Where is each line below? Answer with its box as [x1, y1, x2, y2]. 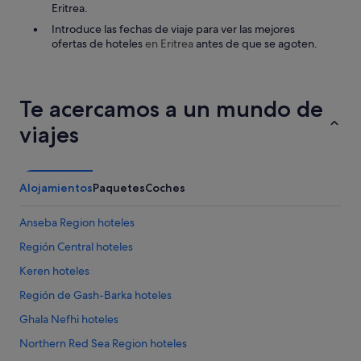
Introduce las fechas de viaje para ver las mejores [52, 22, 295, 36]
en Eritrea [145, 36, 193, 51]
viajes [19, 121, 79, 148]
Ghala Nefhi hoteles [19, 312, 118, 326]
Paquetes [93, 180, 145, 195]
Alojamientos [19, 180, 93, 195]
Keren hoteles [19, 263, 89, 278]
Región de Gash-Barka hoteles [19, 288, 172, 302]
